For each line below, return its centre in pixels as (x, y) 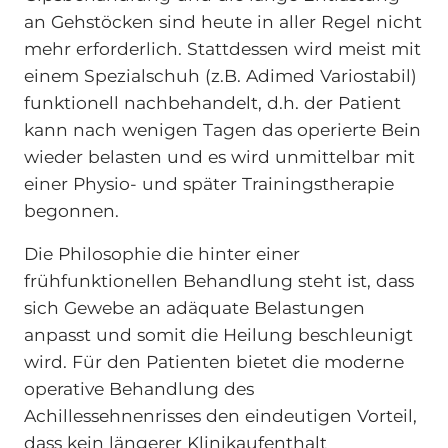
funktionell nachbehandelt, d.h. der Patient (212, 102)
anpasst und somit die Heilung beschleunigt (218, 334)
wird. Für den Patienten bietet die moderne (213, 361)
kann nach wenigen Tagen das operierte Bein (222, 129)
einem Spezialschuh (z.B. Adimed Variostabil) (220, 75)
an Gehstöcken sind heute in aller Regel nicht (222, 21)
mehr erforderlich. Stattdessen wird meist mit (222, 48)
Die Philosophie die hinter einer (161, 253)
